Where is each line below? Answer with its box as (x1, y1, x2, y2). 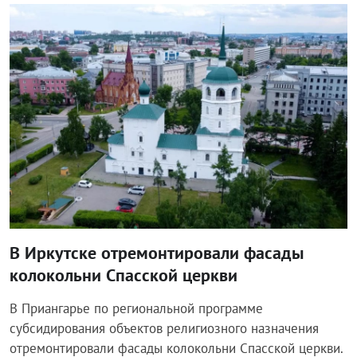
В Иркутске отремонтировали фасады (10, 241, 304, 265)
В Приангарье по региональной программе (10, 300, 263, 318)
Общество (25, 17, 77, 33)
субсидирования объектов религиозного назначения (10, 320, 319, 338)
